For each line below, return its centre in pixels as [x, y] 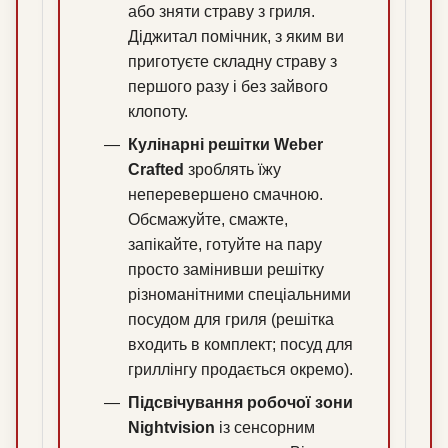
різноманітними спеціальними [239, 295]
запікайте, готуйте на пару [225, 245]
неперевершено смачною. [225, 195]
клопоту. [158, 112]
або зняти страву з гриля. [221, 12]
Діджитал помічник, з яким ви [236, 37]
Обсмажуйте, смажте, [208, 220]
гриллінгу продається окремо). [240, 370]
